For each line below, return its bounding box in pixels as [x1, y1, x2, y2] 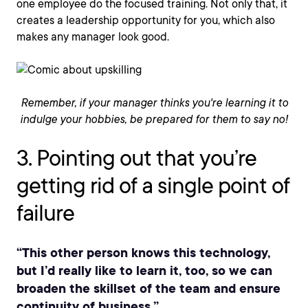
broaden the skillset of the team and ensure [16, 279, 280, 297]
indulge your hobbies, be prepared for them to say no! [20, 113, 288, 126]
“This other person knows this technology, [16, 243, 270, 261]
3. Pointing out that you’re [16, 144, 256, 171]
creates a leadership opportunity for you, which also [16, 14, 275, 27]
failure [16, 199, 74, 226]
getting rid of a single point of [16, 172, 289, 199]
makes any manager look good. [16, 30, 169, 43]
